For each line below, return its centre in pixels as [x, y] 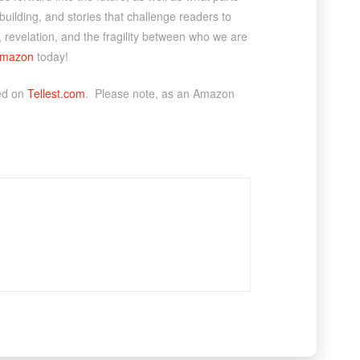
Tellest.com [56, 93]
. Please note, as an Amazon [160, 93]
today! [51, 56]
